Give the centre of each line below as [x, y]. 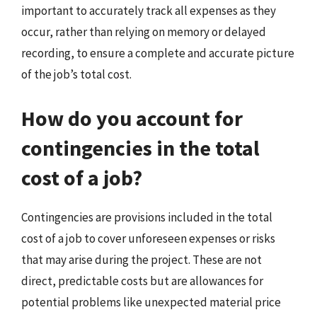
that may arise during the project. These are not [142, 259]
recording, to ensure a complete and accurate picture [158, 53]
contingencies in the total [140, 148]
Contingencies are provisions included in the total [147, 217]
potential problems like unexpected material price [151, 302]
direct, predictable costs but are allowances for [142, 281]
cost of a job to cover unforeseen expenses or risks [148, 238]
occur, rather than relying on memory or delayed [144, 32]
